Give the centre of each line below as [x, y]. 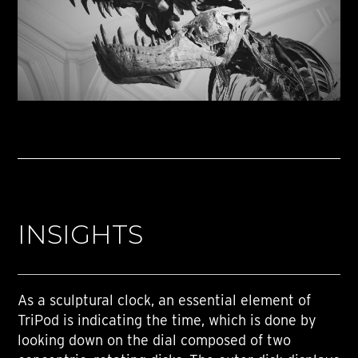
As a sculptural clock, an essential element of [165, 300]
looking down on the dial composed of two [155, 340]
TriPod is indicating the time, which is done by [167, 320]
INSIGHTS [81, 234]
